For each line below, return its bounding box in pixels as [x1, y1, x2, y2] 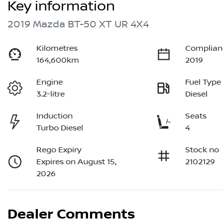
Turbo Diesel [36, 123, 84, 133]
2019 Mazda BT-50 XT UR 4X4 [7, 18, 149, 31]
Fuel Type [185, 78, 222, 87]
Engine [36, 78, 63, 87]
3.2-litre [36, 90, 65, 99]
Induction [36, 111, 73, 121]
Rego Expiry [36, 145, 82, 155]
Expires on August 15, [36, 157, 117, 167]
